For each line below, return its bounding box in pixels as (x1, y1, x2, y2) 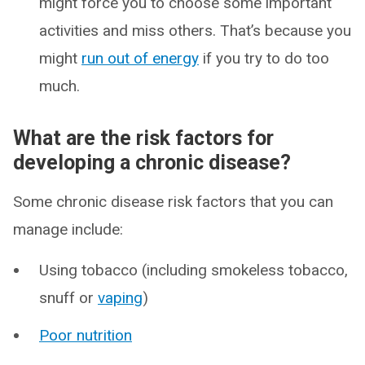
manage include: (13, 220, 123, 239)
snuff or (39, 288, 98, 307)
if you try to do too (199, 49, 329, 68)
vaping (98, 288, 143, 307)
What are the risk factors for (13, 126, 274, 150)
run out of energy (81, 49, 199, 68)
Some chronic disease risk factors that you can (13, 192, 333, 211)
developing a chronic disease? (13, 151, 291, 174)
